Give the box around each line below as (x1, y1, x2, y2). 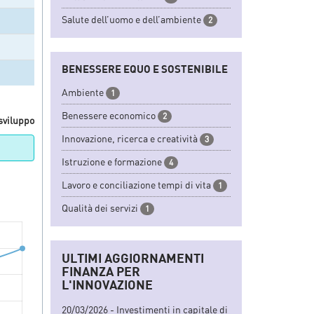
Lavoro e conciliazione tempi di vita (62, 178, 211, 191)
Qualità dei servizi (62, 201, 138, 214)
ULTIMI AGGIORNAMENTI (62, 250, 204, 266)
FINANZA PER (62, 263, 140, 279)
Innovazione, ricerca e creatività (62, 132, 198, 144)
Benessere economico (62, 109, 156, 121)
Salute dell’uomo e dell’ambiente (62, 13, 201, 25)
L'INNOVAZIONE (62, 276, 153, 292)
